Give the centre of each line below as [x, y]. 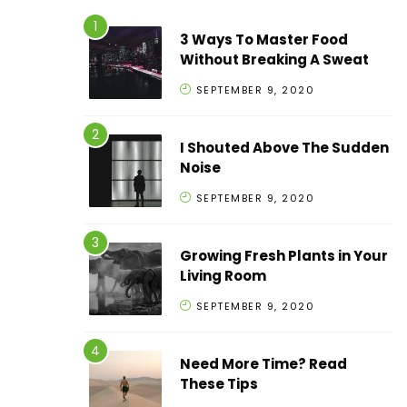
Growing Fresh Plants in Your [284, 256]
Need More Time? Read [263, 364]
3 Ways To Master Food [264, 40]
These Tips [219, 384]
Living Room [223, 276]
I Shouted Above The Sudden [284, 148]
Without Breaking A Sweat [274, 60]
